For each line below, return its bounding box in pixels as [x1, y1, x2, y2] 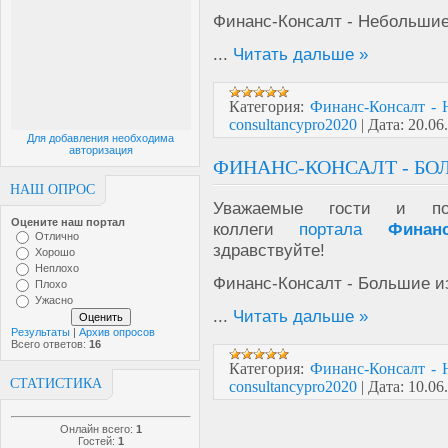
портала [299, 219, 388, 239]
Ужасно [35, 294, 73, 306]
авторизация [69, 144, 133, 156]
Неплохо [35, 262, 79, 274]
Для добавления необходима [27, 132, 175, 144]
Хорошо [35, 246, 75, 258]
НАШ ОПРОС [10, 182, 95, 197]
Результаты [11, 326, 70, 338]
